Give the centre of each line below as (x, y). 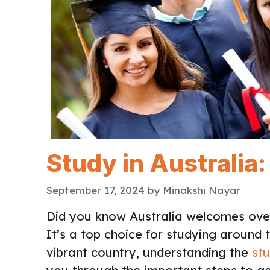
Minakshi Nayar (202, 190)
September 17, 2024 (96, 190)
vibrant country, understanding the (149, 253)
